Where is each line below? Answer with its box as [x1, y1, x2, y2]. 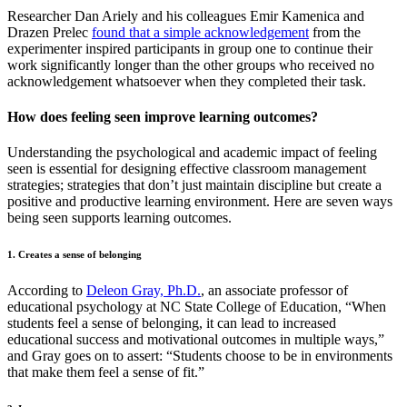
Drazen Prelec [7, 24, 92, 40]
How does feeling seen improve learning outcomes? [7, 108, 318, 124]
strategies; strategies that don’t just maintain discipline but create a [7, 177, 382, 194]
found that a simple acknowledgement [92, 24, 309, 40]
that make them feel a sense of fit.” [7, 364, 204, 381]
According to [7, 283, 86, 299]
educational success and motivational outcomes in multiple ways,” [7, 332, 384, 348]
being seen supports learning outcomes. [7, 210, 232, 226]
